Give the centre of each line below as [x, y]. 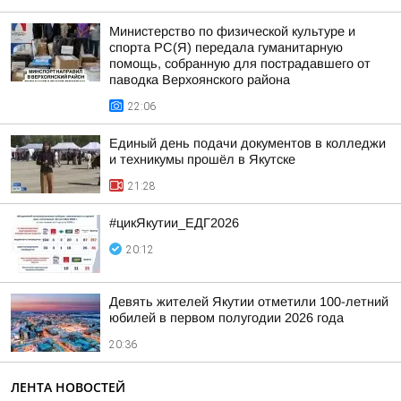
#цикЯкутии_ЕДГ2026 [174, 223]
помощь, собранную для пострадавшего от [240, 64]
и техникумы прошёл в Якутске [202, 159]
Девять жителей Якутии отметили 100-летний [249, 302]
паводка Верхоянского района [200, 80]
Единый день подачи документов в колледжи [247, 143]
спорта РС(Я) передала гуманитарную [226, 47]
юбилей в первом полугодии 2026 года [226, 318]
